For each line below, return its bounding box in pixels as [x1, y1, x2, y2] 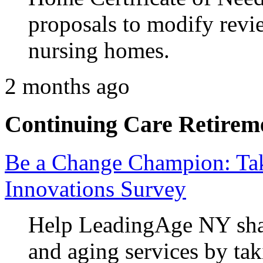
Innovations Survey [5, 176, 186, 201]
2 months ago [5, 73, 130, 99]
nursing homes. [28, 38, 170, 63]
